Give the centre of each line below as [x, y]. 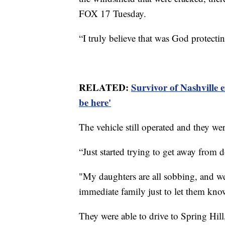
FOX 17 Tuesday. [113, 13]
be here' [95, 102]
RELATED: [105, 87]
